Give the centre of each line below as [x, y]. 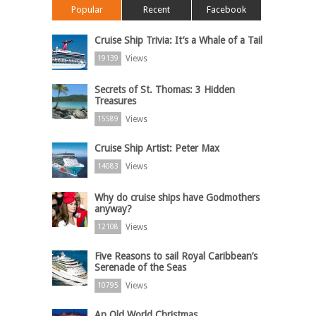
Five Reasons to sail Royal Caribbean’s [176, 256]
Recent [157, 10]
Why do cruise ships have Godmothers [177, 198]
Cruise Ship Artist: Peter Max [157, 148]
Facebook [226, 10]
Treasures [115, 101]
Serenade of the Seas [140, 268]
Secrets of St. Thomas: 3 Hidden [165, 90]
